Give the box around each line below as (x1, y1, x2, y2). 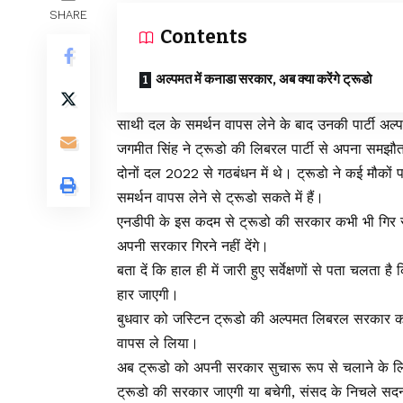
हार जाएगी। (117, 286, 179, 304)
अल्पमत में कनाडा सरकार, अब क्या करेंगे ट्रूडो (156, 71, 372, 88)
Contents (160, 25, 247, 49)
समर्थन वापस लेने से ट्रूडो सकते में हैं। (117, 189, 324, 207)
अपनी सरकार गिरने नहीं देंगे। (117, 237, 269, 255)
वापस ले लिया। (117, 335, 199, 353)
